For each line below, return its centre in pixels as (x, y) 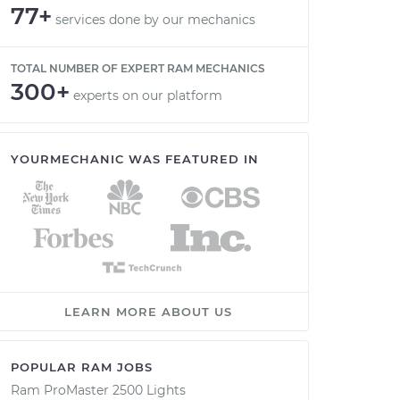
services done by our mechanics (155, 20)
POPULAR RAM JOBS (82, 367)
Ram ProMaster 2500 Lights (98, 390)
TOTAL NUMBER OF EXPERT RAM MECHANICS (138, 68)
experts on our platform (148, 96)
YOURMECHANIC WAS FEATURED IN (135, 159)
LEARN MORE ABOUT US (148, 312)
